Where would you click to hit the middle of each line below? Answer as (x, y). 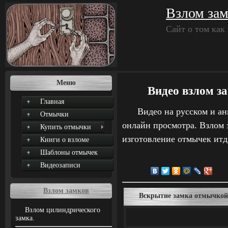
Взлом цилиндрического (63, 210)
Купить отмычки (66, 127)
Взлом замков (66, 191)
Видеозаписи (60, 165)
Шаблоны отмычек (69, 152)
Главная (52, 102)
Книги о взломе (65, 140)
